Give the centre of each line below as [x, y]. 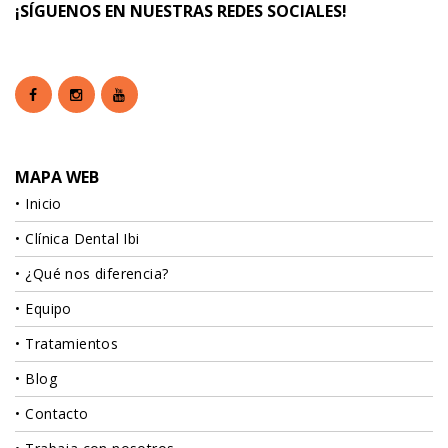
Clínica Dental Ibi [82, 239]
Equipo [48, 309]
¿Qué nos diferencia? [97, 274]
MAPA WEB [57, 177]
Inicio [43, 204]
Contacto [57, 414]
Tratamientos [72, 344]
